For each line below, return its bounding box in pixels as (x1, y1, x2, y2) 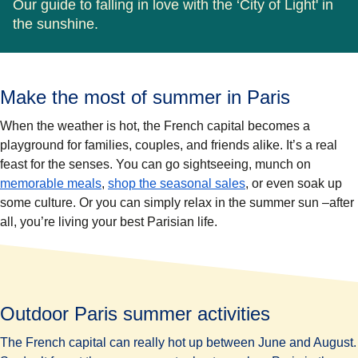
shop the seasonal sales (108, 177, 245, 191)
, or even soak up (245, 177, 342, 191)
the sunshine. (13, 16, 98, 33)
